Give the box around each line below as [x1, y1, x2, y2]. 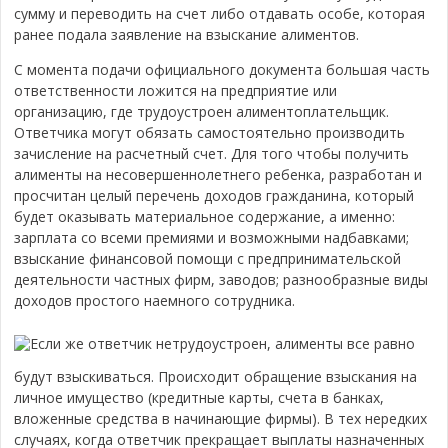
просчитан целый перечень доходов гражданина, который [14, 186, 415, 205]
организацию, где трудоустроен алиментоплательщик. [14, 102, 390, 121]
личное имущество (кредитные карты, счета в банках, [14, 388, 385, 407]
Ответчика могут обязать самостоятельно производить [14, 123, 406, 142]
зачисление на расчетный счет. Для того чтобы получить [14, 144, 410, 163]
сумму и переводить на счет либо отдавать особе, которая [14, 4, 426, 23]
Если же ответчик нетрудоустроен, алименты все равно [30, 334, 416, 354]
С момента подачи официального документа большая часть [14, 60, 431, 79]
